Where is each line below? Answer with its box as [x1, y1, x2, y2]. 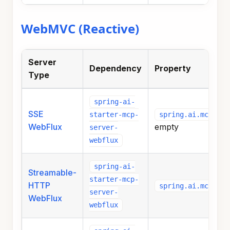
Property [155, 63, 191, 74]
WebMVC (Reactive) [21, 20, 139, 37]
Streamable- [28, 167, 76, 178]
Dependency [89, 63, 142, 74]
